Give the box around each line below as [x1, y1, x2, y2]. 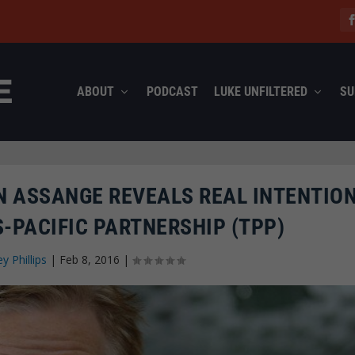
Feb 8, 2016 [59, 251, 120, 267]
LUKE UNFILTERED [213, 83, 307, 99]
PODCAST [146, 83, 198, 99]
